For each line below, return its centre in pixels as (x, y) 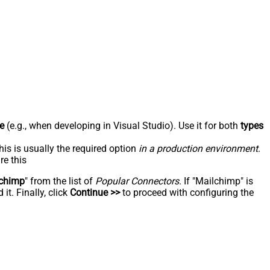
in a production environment (198, 148)
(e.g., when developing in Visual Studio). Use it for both (122, 125)
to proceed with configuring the (187, 192)
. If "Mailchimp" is (216, 181)
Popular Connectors (137, 181)
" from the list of (60, 181)
